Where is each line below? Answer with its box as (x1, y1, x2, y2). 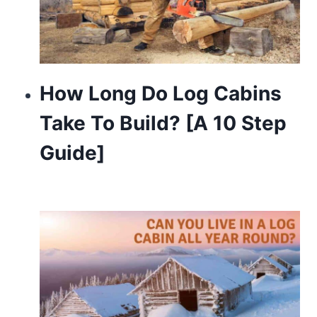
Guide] (39, 141, 105, 166)
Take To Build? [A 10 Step (39, 111, 287, 136)
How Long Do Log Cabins (39, 81, 282, 106)
